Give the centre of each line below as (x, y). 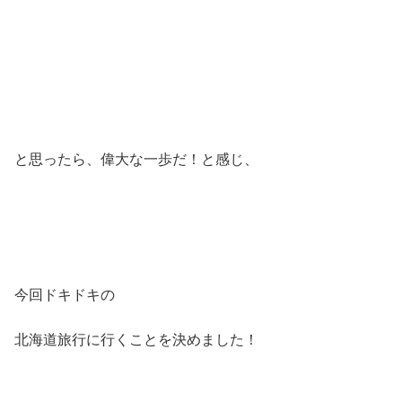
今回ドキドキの (65, 294)
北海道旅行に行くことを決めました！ (136, 340)
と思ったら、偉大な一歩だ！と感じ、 (136, 159)
